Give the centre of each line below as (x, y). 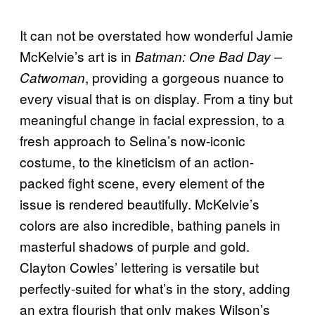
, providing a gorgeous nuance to (185, 77)
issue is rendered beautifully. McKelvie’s (140, 203)
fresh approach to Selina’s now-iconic (133, 140)
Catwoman (52, 77)
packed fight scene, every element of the (142, 182)
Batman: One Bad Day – (208, 56)
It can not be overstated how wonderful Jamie (156, 34)
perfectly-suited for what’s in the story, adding (155, 288)
